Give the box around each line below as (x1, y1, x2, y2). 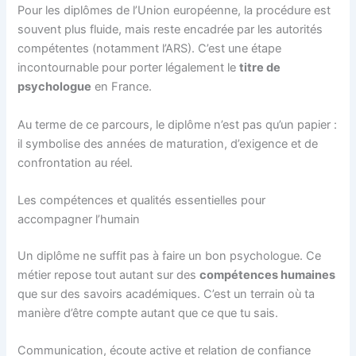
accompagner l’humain (17, 212, 141, 227)
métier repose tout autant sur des (17, 268, 200, 283)
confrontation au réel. (17, 155, 133, 170)
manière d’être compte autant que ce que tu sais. (17, 306, 279, 321)
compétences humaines (199, 268, 336, 283)
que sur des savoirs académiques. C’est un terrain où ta (17, 287, 315, 302)
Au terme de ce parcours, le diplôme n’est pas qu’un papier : (17, 117, 338, 132)
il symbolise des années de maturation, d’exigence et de (17, 136, 319, 151)
